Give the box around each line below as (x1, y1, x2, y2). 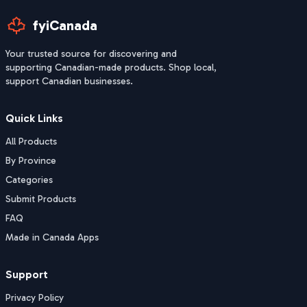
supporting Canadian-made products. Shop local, (5, 62, 217, 73)
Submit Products (5, 193, 76, 205)
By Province (5, 155, 56, 167)
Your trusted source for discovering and (5, 48, 177, 60)
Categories (5, 174, 53, 186)
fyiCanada (33, 17, 97, 34)
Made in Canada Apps (5, 232, 99, 243)
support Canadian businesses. (5, 75, 133, 87)
